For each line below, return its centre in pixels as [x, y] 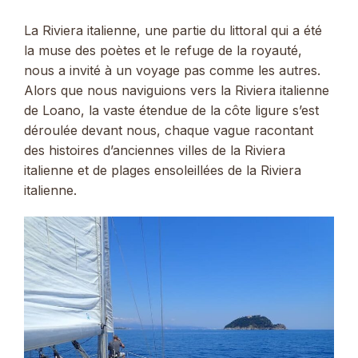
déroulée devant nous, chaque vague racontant [169, 131]
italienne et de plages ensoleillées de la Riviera [163, 171]
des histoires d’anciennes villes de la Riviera [155, 151]
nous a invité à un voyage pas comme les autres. [172, 71]
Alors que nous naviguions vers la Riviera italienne [177, 91]
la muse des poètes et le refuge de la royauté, [163, 51]
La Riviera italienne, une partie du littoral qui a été [173, 31]
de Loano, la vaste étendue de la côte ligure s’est [171, 111]
